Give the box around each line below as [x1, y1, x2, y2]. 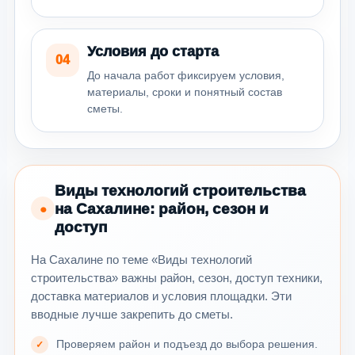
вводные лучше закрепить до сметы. [31, 307, 233, 321]
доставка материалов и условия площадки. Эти [31, 288, 292, 303]
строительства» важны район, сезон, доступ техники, [31, 270, 323, 284]
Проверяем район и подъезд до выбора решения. [56, 337, 318, 350]
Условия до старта [87, 43, 219, 59]
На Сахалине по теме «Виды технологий [31, 252, 252, 266]
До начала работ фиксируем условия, [87, 68, 284, 82]
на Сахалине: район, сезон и [55, 200, 269, 217]
